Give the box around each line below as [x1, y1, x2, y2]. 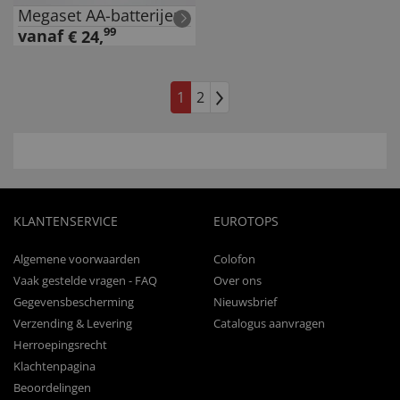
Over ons [213, 272, 262, 288]
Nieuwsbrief [213, 294, 277, 310]
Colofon [213, 251, 255, 267]
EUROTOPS [213, 212, 279, 229]
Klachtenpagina [13, 358, 96, 374]
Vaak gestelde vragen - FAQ [13, 272, 157, 288]
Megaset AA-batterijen [18, 4, 183, 26]
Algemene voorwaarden [13, 251, 140, 267]
